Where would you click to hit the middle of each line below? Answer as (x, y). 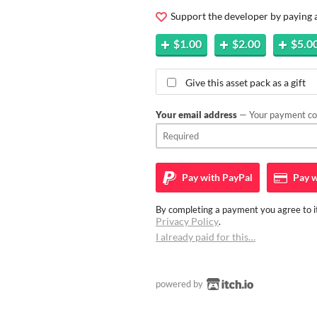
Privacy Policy (187, 221)
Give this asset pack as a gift (246, 82)
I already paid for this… (206, 236)
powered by (180, 283)
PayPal (236, 177)
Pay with (200, 177)
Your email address (196, 114)
